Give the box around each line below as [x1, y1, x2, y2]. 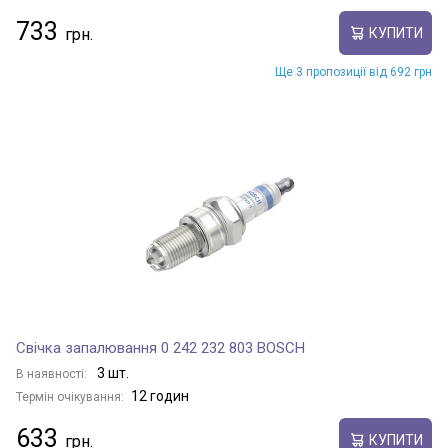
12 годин [131, 388, 189, 404]
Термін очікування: [16, 390, 124, 404]
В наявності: [16, 367, 90, 381]
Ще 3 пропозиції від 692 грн [275, 65, 432, 79]
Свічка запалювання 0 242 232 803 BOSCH [16, 339, 305, 357]
